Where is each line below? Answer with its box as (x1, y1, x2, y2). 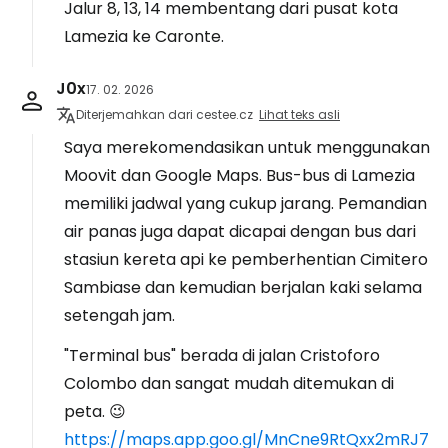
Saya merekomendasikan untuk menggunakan (64, 136, 430, 159)
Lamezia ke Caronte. (64, 25, 224, 48)
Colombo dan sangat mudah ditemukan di (64, 372, 394, 395)
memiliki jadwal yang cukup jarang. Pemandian (64, 192, 427, 215)
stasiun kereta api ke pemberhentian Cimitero (64, 248, 428, 271)
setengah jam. (64, 304, 175, 327)
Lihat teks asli (259, 106, 340, 123)
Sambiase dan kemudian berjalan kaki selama (64, 276, 422, 299)
